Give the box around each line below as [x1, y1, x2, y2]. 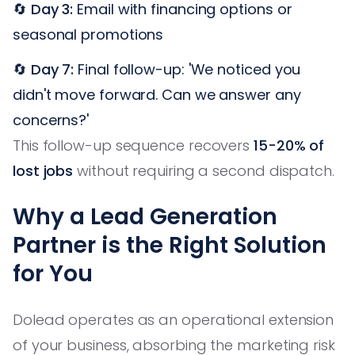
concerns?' [13, 109, 90, 130]
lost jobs [13, 160, 74, 181]
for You [13, 258, 93, 289]
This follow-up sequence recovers [13, 135, 254, 155]
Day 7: [30, 59, 74, 79]
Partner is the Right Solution [13, 229, 326, 261]
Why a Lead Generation [13, 200, 277, 232]
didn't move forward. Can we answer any [13, 84, 301, 105]
